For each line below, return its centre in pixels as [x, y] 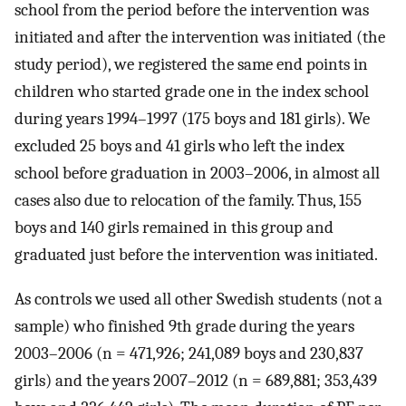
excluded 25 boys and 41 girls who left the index [179, 146]
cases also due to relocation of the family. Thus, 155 [188, 201]
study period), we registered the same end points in [191, 65]
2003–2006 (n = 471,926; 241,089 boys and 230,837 [189, 353]
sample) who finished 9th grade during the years [184, 326]
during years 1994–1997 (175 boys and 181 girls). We [192, 119]
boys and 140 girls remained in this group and [174, 228]
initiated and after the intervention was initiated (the [200, 38]
